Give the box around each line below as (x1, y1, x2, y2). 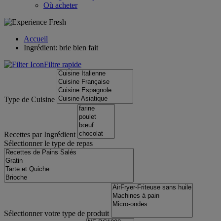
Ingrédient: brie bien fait (24, 43, 98, 52)
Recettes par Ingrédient (4, 130, 75, 139)
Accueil (24, 35, 48, 43)
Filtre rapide (44, 60, 81, 69)
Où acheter (43, 1, 77, 9)
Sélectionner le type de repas (4, 139, 93, 147)
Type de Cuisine (4, 95, 55, 104)
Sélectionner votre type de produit (4, 209, 109, 218)
